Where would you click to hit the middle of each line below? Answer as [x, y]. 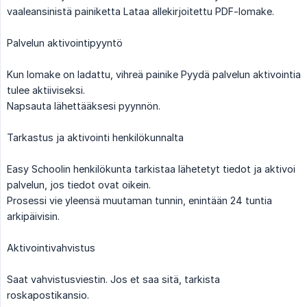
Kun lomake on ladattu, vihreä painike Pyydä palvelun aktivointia [154, 74]
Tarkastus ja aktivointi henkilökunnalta [95, 137]
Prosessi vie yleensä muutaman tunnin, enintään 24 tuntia [139, 200]
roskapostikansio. [48, 295]
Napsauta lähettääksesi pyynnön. [84, 106]
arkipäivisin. [33, 216]
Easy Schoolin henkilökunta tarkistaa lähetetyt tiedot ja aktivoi [151, 169]
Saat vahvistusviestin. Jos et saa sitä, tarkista [113, 279]
